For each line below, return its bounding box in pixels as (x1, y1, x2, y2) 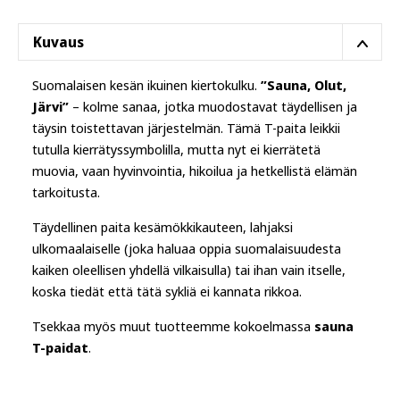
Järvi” (32, 97, 69, 115)
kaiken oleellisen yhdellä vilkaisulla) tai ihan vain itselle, (32, 261, 346, 279)
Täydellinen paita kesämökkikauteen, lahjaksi (32, 218, 293, 236)
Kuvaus (33, 32, 84, 52)
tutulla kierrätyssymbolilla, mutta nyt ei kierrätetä (32, 140, 321, 158)
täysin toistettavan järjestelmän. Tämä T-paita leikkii (32, 119, 340, 137)
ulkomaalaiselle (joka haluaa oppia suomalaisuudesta (32, 239, 341, 257)
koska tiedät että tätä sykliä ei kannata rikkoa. (32, 282, 302, 300)
